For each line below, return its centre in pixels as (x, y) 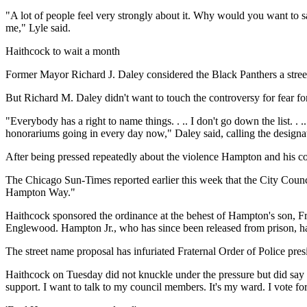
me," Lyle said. (38, 28)
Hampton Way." (40, 192)
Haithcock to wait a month (63, 51)
